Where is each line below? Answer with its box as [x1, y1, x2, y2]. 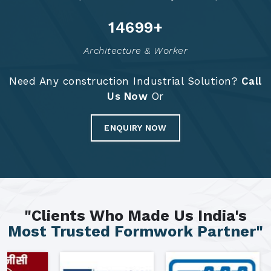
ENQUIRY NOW [104, 122, 167, 132]
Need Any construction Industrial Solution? [9, 74, 241, 87]
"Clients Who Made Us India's [24, 206, 247, 224]
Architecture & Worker [83, 44, 188, 56]
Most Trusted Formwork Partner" [8, 222, 263, 240]
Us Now [107, 90, 148, 102]
